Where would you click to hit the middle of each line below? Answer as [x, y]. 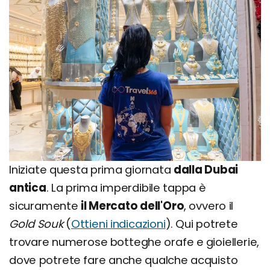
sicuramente [45, 206]
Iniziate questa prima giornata [91, 169]
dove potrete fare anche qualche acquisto [124, 260]
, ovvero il [209, 206]
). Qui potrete [202, 224]
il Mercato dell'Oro [133, 206]
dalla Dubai [206, 169]
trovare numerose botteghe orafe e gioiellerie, [134, 242]
